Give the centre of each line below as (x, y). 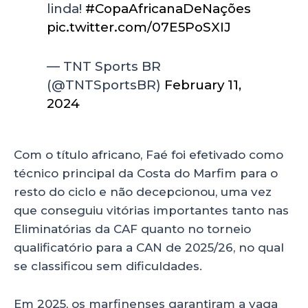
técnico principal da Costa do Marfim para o (146, 174)
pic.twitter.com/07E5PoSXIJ (139, 27)
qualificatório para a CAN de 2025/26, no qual (149, 248)
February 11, (203, 85)
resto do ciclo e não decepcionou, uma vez (143, 192)
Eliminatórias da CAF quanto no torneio (132, 229)
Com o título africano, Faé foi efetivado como (148, 155)
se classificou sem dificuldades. (110, 266)
